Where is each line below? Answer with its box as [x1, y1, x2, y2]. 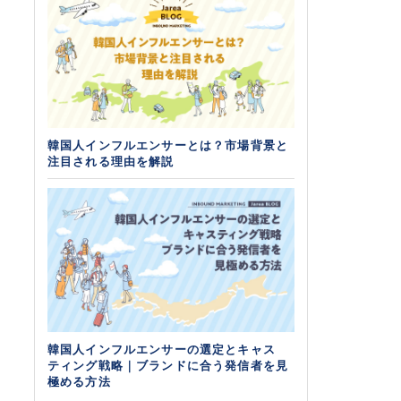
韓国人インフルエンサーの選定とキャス [47, 342, 277, 359]
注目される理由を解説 [47, 154, 175, 171]
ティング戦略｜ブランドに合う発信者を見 [47, 358, 289, 375]
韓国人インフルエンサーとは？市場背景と [47, 138, 289, 155]
